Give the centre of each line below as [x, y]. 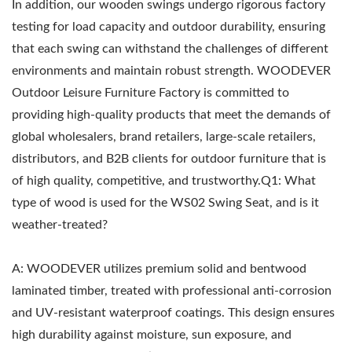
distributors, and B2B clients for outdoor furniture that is [169, 158]
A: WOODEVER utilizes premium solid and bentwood [159, 268]
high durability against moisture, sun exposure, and [152, 334]
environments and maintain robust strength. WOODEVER [171, 70]
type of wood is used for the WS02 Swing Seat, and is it [165, 202]
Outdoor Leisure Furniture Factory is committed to [150, 92]
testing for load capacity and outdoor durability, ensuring [169, 26]
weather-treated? [60, 224]
